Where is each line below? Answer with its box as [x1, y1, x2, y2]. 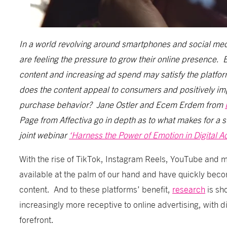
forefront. [19, 214, 56, 224]
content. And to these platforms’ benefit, [19, 183, 173, 194]
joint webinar [19, 129, 69, 140]
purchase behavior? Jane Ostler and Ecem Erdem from [19, 99, 225, 109]
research [172, 183, 206, 194]
